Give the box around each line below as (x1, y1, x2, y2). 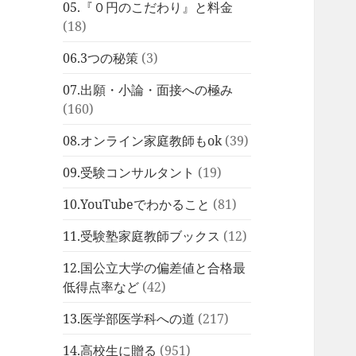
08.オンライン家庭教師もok (63, 131, 222, 149)
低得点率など (63, 277, 140, 296)
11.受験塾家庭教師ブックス (63, 226, 221, 245)
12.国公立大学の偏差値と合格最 (63, 258, 246, 277)
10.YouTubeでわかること (63, 195, 211, 213)
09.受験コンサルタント (63, 163, 195, 181)
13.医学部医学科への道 (63, 309, 195, 327)
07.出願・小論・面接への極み (63, 80, 234, 99)
